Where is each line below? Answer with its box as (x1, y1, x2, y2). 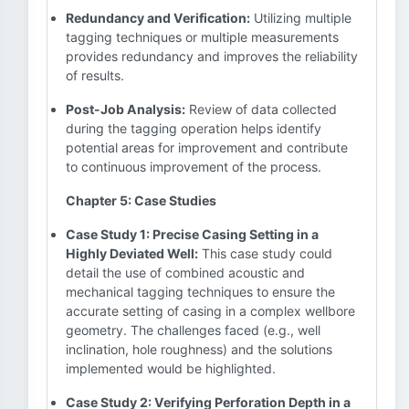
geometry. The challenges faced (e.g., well (66, 322, 320, 338)
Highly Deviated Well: (66, 246, 198, 261)
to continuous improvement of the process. (66, 159, 321, 174)
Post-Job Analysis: (66, 101, 185, 117)
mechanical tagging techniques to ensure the (66, 284, 335, 299)
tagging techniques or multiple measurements (66, 29, 339, 45)
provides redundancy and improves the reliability (66, 48, 358, 64)
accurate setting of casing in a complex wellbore (66, 303, 355, 319)
